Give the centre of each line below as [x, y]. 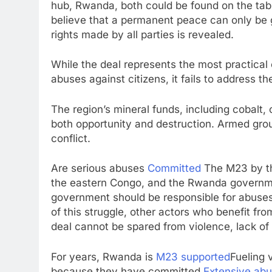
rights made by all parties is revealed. [142, 34]
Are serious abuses [99, 168]
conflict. [71, 138]
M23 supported [193, 257]
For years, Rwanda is [104, 257]
